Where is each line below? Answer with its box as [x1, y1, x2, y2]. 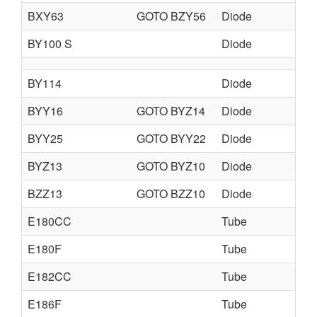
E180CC [28, 213, 71, 229]
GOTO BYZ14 [137, 103, 205, 119]
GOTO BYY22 [137, 130, 206, 146]
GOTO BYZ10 [137, 158, 205, 174]
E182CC [28, 268, 71, 284]
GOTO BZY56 [137, 8, 206, 24]
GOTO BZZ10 [137, 185, 205, 202]
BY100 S [28, 35, 72, 52]
